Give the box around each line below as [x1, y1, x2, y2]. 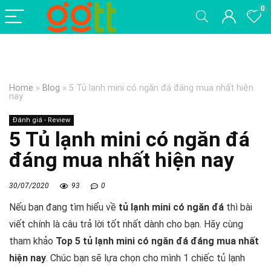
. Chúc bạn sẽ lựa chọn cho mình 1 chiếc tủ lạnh [46, 252, 245, 264]
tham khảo [9, 235, 56, 247]
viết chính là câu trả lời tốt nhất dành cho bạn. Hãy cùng [9, 218, 243, 230]
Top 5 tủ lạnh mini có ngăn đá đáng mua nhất [56, 235, 259, 247]
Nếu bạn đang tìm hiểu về [9, 201, 119, 213]
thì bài [224, 201, 252, 213]
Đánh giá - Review [13, 116, 70, 124]
